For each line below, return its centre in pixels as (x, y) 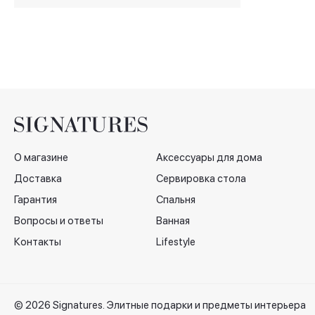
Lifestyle (176, 242)
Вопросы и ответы (59, 221)
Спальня (176, 200)
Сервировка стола (201, 179)
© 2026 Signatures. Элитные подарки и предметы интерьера (160, 305)
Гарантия (36, 200)
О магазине (41, 158)
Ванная (173, 221)
